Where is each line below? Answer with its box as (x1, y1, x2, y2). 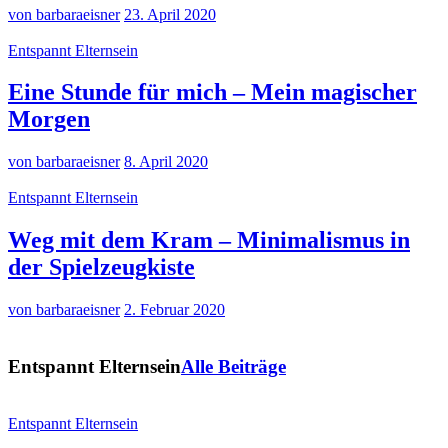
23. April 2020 (124, 5, 216, 23)
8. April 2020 (124, 153, 208, 171)
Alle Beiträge (181, 355, 286, 377)
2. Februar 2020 (124, 301, 225, 319)
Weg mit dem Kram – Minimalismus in (8, 227, 410, 254)
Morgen (8, 106, 90, 133)
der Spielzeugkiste (8, 254, 195, 281)
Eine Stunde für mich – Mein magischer (8, 79, 417, 106)
